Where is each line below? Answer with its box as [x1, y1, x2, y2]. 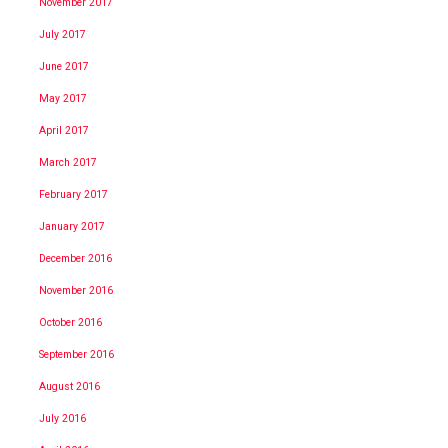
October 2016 [39, 315, 102, 329]
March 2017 [39, 155, 97, 169]
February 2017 [39, 187, 108, 201]
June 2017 [39, 59, 89, 73]
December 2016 [39, 251, 112, 265]
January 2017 [39, 219, 105, 233]
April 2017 [39, 123, 89, 137]
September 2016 [39, 347, 114, 361]
